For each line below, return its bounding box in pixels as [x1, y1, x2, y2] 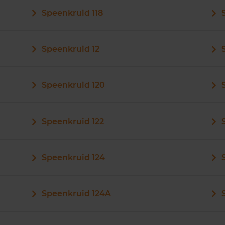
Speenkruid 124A [41, 189, 111, 198]
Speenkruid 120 [41, 80, 105, 90]
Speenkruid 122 [41, 117, 104, 126]
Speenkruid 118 [41, 8, 103, 18]
